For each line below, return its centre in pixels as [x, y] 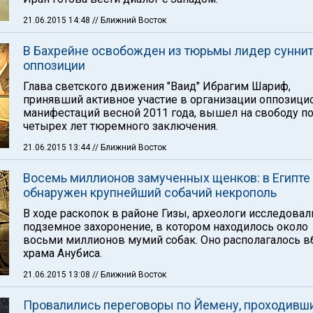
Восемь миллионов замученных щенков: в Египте [167, 178]
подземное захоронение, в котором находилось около [166, 227]
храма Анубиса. [63, 253]
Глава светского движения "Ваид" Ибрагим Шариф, [157, 86]
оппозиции [54, 65]
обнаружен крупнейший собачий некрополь [150, 192]
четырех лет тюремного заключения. [121, 126]
